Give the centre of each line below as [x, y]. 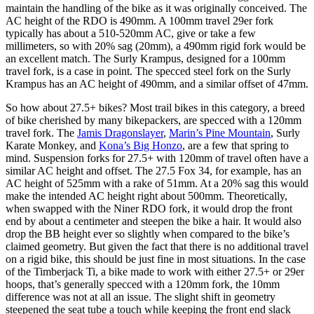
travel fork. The [41, 132]
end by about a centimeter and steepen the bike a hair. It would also [153, 221]
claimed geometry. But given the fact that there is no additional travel [157, 246]
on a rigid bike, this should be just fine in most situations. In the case [156, 259]
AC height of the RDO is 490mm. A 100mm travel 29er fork [139, 20]
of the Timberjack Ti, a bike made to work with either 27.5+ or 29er [155, 271]
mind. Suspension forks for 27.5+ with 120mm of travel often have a [157, 158]
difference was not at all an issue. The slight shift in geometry [141, 296]
